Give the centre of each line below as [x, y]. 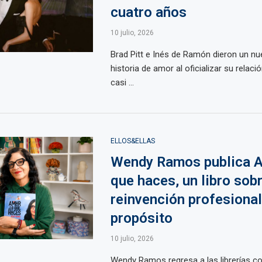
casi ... [122, 82]
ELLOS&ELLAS [132, 141]
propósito [141, 218]
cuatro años [148, 12]
